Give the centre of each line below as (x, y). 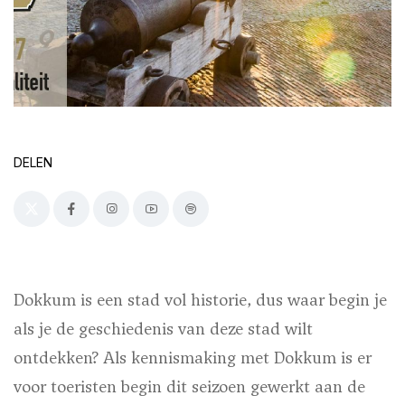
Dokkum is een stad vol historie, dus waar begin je (200, 299)
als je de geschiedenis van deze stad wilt (163, 328)
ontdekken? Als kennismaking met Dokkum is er (193, 357)
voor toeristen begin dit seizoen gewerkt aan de (189, 386)
